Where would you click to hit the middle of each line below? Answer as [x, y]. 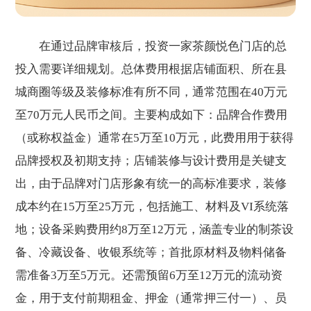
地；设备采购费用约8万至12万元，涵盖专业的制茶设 [155, 229]
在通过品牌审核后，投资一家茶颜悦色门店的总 [151, 46]
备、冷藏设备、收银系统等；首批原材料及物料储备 [151, 252]
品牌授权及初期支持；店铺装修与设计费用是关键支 [151, 160]
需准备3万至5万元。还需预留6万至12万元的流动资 [149, 275]
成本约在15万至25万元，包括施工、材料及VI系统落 [152, 206]
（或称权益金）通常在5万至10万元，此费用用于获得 [155, 137]
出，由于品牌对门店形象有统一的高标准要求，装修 [151, 183]
